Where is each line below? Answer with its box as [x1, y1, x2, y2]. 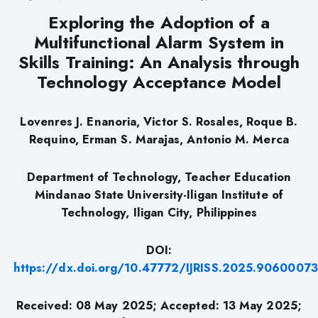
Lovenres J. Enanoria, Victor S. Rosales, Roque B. [20, 112, 298, 130]
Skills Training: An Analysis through [18, 49, 300, 75]
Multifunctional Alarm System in [33, 29, 285, 55]
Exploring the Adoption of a [48, 9, 270, 35]
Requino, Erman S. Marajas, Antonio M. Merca [29, 130, 289, 148]
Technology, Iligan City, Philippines [60, 203, 258, 221]
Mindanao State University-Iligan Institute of [35, 185, 283, 203]
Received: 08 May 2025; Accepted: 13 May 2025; [16, 296, 302, 314]
